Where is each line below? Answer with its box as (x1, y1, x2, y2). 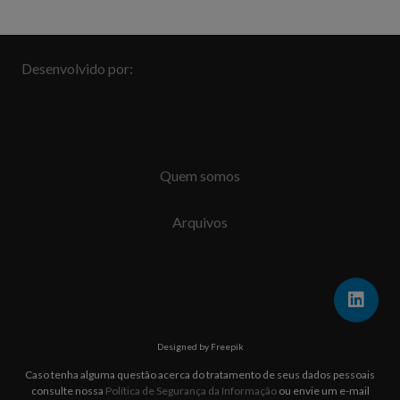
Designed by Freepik (156, 340, 244, 352)
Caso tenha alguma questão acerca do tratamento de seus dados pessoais (25, 367, 375, 381)
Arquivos (172, 212, 228, 230)
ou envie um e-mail (276, 383, 370, 397)
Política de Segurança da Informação (104, 383, 277, 397)
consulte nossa (30, 383, 105, 397)
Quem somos (160, 166, 240, 184)
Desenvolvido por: (21, 59, 133, 77)
